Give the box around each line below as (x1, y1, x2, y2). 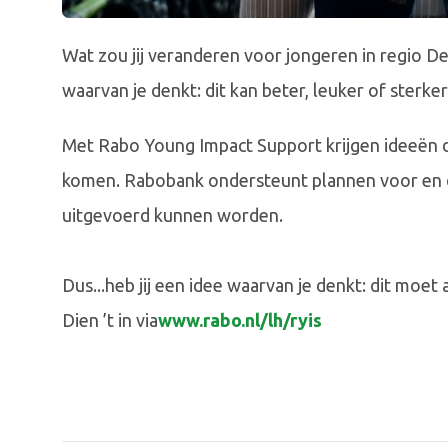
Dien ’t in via (62, 310, 158, 331)
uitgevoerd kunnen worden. (62, 205, 287, 226)
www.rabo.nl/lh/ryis (158, 310, 322, 331)
